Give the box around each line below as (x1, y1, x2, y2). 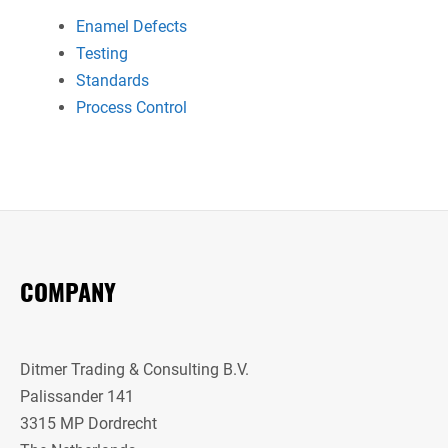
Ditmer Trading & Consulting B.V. (20, 359, 249, 379)
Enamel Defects (76, 16, 187, 36)
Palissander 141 (20, 386, 134, 406)
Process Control (76, 97, 187, 117)
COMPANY (20, 272, 116, 309)
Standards (76, 70, 149, 90)
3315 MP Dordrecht (20, 413, 157, 433)
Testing (76, 43, 128, 63)
